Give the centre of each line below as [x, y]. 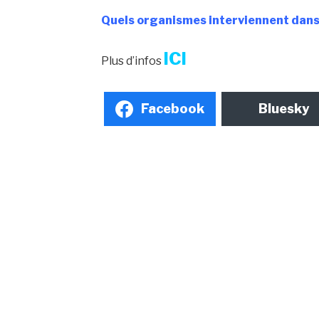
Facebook [173, 109]
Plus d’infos [133, 61]
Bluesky [284, 109]
